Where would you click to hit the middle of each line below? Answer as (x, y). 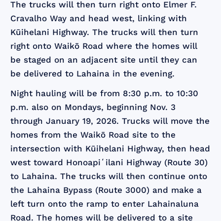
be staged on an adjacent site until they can (104, 59)
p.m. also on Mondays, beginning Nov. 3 (93, 107)
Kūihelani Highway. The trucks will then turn (105, 32)
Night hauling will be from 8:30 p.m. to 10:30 (105, 93)
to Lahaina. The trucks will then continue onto (109, 176)
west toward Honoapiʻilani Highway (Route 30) (109, 162)
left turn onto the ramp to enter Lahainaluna (105, 203)
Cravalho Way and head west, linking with (99, 18)
